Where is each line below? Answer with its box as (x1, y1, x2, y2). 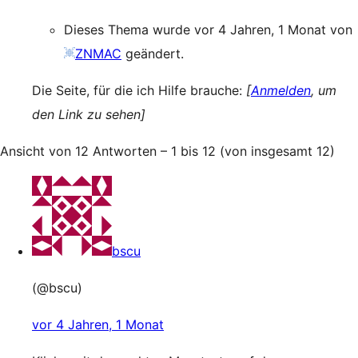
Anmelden (251, 82, 311, 98)
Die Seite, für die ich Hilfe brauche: (32, 82, 246, 98)
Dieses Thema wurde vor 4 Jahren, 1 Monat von (64, 22, 352, 38)
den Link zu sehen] (32, 106, 145, 122)
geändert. (121, 46, 184, 62)
